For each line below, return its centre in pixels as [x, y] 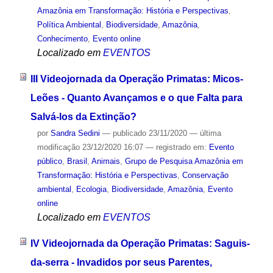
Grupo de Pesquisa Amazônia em [184, 161]
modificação [58, 147]
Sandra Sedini [75, 133]
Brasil [77, 161]
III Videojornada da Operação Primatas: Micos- [136, 79]
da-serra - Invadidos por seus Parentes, [121, 262]
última [210, 133]
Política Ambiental [69, 25]
